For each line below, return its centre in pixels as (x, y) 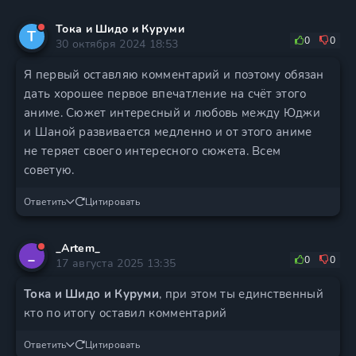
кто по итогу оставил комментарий (126, 313)
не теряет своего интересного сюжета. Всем (153, 151)
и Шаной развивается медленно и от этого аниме (168, 132)
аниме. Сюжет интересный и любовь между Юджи (172, 113)
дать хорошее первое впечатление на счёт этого (165, 94)
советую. (49, 170)
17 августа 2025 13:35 (116, 263)
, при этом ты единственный (241, 294)
